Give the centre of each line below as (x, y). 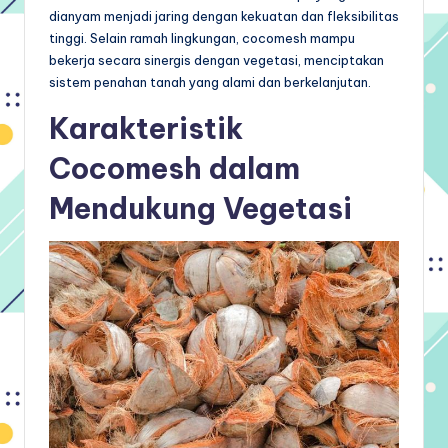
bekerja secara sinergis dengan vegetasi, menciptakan (216, 59)
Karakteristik (146, 128)
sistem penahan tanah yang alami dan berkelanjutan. (210, 81)
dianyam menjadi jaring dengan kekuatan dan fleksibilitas (224, 15)
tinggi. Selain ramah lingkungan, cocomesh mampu (202, 37)
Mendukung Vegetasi (200, 208)
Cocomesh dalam (174, 168)
